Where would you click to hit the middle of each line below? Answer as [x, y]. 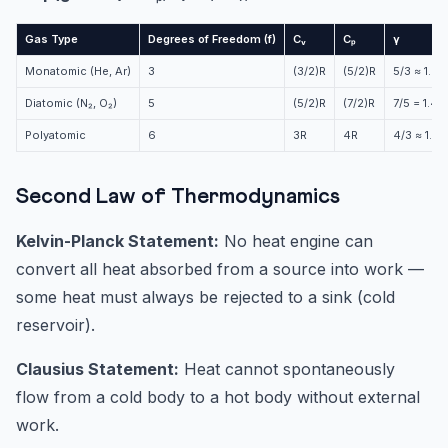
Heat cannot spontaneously [287, 369]
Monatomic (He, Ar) [78, 71]
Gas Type [51, 39]
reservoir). [55, 325]
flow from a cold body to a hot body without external [218, 397]
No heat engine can [296, 241]
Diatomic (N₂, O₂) [71, 103]
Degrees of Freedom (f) [212, 39]
